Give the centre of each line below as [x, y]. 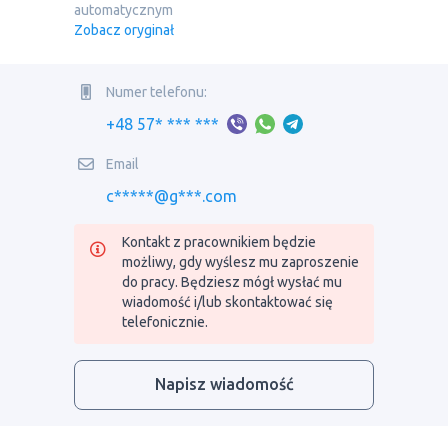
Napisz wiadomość [224, 384]
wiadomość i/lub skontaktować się [227, 302]
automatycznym [123, 10]
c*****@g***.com [171, 196]
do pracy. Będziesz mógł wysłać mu [232, 282]
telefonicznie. [165, 322]
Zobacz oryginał [124, 30]
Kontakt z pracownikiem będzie [219, 242]
